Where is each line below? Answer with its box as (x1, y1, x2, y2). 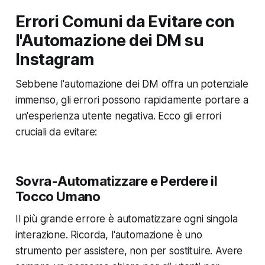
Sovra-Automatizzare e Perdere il (15, 173, 218, 189)
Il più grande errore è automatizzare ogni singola (15, 212, 238, 225)
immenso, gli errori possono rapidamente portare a (15, 93, 248, 106)
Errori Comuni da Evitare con (15, 11, 235, 31)
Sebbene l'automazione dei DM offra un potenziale (15, 77, 248, 90)
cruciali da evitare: (15, 125, 98, 138)
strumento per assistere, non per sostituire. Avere (15, 244, 243, 257)
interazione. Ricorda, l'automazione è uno (15, 228, 202, 241)
